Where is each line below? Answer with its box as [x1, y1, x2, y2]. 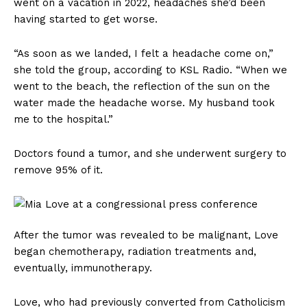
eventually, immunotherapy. [14, 262, 156, 275]
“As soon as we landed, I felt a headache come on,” [14, 47, 273, 60]
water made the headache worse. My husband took [14, 97, 275, 110]
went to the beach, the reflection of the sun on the [14, 80, 270, 93]
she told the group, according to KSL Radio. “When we [14, 64, 287, 77]
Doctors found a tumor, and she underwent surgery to [14, 147, 286, 160]
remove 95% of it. [14, 164, 103, 177]
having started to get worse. [14, 13, 161, 26]
